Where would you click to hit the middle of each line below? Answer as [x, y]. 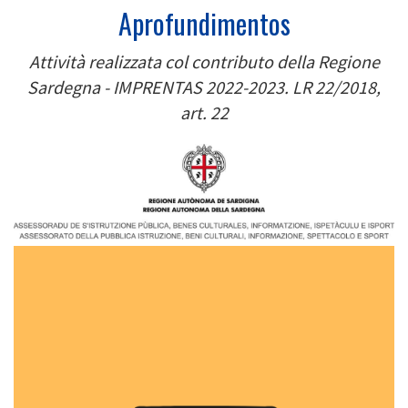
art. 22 [204, 112]
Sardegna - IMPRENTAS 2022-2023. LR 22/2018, [204, 87]
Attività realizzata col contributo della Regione [204, 61]
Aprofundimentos [204, 23]
